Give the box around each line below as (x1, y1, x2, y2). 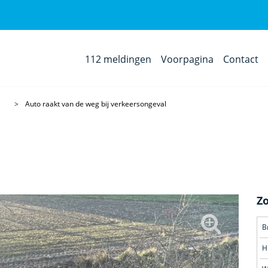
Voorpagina (161, 52, 214, 66)
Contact (223, 52, 259, 66)
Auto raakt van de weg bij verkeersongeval (25, 99, 166, 109)
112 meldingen (85, 52, 152, 66)
